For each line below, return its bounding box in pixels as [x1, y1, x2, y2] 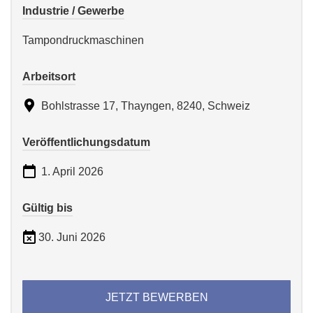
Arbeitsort [22, 71, 75, 83]
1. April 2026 [38, 166, 103, 178]
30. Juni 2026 [38, 231, 105, 244]
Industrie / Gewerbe [22, 5, 124, 17]
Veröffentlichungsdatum [22, 136, 150, 149]
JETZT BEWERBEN [105, 291, 208, 304]
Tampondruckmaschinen [22, 34, 144, 47]
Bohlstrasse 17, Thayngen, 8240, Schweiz [38, 100, 250, 112]
